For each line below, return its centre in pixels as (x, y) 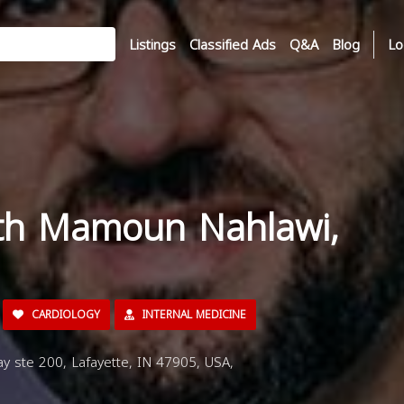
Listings (152, 45)
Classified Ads (233, 45)
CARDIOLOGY (64, 315)
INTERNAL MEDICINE (193, 315)
